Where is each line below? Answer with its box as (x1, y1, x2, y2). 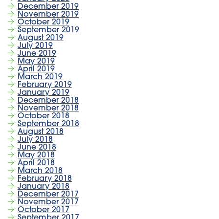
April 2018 (18, 159, 55, 167)
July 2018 (18, 135, 53, 144)
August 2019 (18, 34, 64, 42)
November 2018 (18, 104, 79, 112)
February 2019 (18, 81, 72, 89)
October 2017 (18, 206, 69, 214)
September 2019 (18, 26, 79, 34)
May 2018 (18, 151, 55, 159)
